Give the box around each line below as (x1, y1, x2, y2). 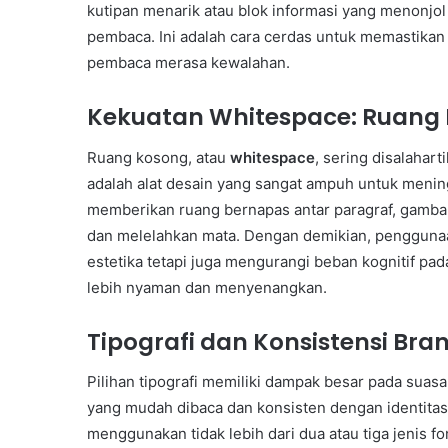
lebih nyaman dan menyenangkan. (87, 277, 327, 297)
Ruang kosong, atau (87, 147, 230, 167)
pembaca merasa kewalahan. (87, 53, 290, 73)
